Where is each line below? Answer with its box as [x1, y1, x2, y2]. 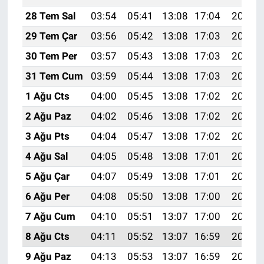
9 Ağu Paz [25, 250, 71, 263]
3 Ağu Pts [25, 130, 70, 143]
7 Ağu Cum [25, 210, 75, 223]
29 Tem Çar [25, 30, 77, 42]
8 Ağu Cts [25, 230, 70, 243]
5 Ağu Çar [25, 170, 70, 183]
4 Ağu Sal [25, 150, 68, 163]
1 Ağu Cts [25, 90, 70, 103]
